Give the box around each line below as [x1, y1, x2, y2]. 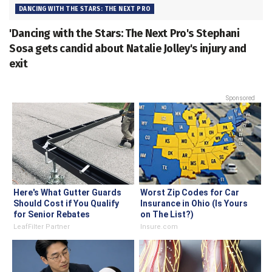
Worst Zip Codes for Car [140, 188, 239, 198]
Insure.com [140, 223, 178, 231]
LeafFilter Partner [13, 223, 70, 231]
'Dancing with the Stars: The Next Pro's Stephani [9, 27, 240, 41]
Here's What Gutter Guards [13, 188, 121, 198]
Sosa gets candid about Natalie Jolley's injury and [9, 42, 247, 56]
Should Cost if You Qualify [13, 199, 119, 209]
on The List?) [140, 209, 194, 220]
